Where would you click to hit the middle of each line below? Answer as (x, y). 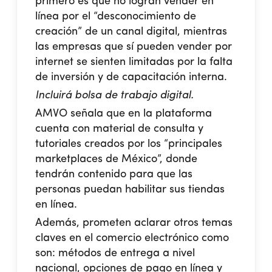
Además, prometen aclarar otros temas (134, 223)
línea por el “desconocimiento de (116, 16)
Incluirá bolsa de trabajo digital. (115, 95)
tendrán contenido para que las (114, 174)
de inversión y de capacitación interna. (131, 77)
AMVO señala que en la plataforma (124, 113)
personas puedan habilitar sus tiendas (130, 189)
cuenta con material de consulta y (120, 128)
